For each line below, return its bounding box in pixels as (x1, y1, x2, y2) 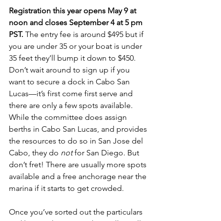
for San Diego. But (73, 147, 141, 157)
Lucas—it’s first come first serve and (9, 88, 135, 98)
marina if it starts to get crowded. (9, 183, 126, 193)
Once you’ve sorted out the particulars (9, 207, 145, 217)
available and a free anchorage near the (9, 171, 148, 181)
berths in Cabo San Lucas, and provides (9, 124, 149, 134)
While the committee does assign (9, 112, 129, 122)
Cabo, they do (9, 147, 61, 157)
